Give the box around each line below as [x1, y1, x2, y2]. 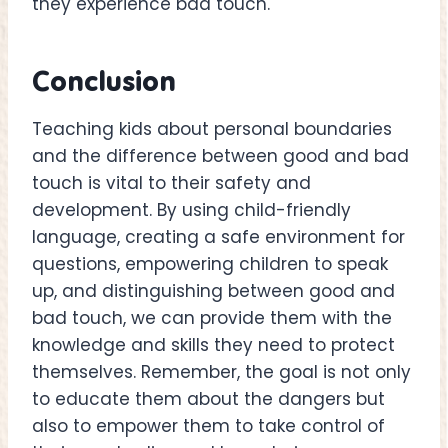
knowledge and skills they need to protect [32, 333, 395, 358]
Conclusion [32, 63, 176, 99]
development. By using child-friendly [32, 198, 351, 223]
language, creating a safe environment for [32, 225, 405, 250]
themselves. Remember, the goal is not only [32, 360, 411, 385]
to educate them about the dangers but [32, 387, 385, 412]
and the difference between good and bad [32, 144, 409, 169]
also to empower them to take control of [32, 414, 385, 439]
